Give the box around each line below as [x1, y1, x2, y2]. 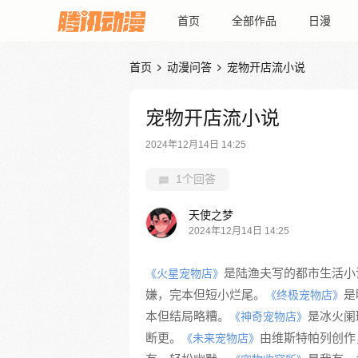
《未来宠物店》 [181, 332, 260, 344]
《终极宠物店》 [265, 288, 344, 301]
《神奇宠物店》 [229, 310, 308, 323]
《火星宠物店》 [145, 267, 224, 280]
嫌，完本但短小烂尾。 [145, 288, 265, 301]
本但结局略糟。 [145, 309, 229, 323]
